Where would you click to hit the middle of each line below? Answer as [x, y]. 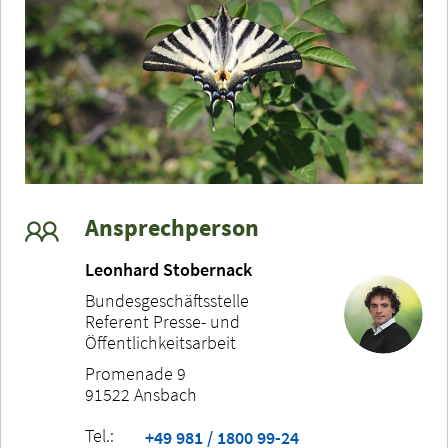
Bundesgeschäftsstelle [167, 301]
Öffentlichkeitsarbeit [160, 343]
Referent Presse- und [162, 322]
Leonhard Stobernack [168, 270]
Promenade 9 [135, 374]
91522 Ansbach [141, 395]
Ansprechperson [172, 228]
